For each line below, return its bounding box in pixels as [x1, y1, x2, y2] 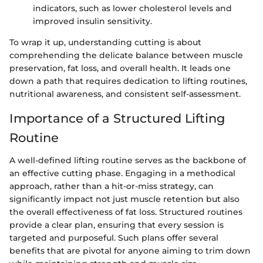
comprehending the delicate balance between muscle [9, 50, 243, 61]
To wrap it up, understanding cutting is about [9, 37, 201, 48]
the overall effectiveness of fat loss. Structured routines [9, 206, 242, 217]
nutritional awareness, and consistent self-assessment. [9, 89, 241, 100]
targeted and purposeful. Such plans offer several [9, 232, 218, 243]
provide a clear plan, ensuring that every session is [9, 219, 224, 230]
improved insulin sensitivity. [33, 16, 152, 27]
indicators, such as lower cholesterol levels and [33, 3, 232, 14]
